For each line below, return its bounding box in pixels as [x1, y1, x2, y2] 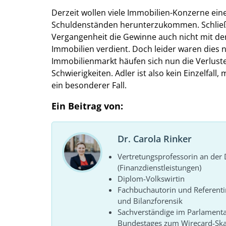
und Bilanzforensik [118, 196, 183, 206]
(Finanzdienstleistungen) [118, 162, 201, 173]
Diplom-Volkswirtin [118, 174, 185, 184]
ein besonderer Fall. [51, 79, 127, 91]
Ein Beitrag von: [51, 100, 123, 112]
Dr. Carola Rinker [118, 133, 192, 145]
